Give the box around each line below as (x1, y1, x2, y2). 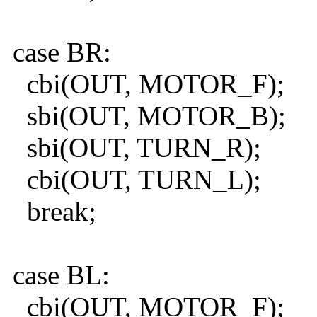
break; (6, 196, 96, 227)
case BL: (6, 260, 110, 291)
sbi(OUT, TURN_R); (6, 132, 261, 163)
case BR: (6, 37, 111, 68)
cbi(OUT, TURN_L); (6, 164, 261, 195)
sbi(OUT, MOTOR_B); (6, 100, 286, 132)
